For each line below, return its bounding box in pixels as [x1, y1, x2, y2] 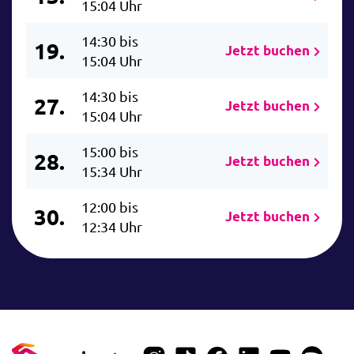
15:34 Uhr [81, 163, 142, 180]
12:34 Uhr [81, 218, 142, 235]
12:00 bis [81, 198, 138, 216]
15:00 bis [81, 143, 138, 160]
